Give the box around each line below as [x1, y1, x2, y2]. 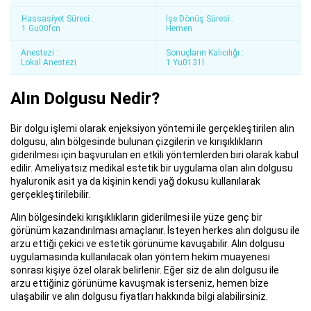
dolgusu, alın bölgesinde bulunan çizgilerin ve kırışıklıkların [10, 135, 262, 147]
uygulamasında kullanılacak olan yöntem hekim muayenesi [10, 251, 270, 262]
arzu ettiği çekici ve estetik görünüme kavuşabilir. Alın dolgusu [10, 237, 285, 249]
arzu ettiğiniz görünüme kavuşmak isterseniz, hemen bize [10, 277, 269, 289]
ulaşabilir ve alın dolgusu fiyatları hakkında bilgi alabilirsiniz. [10, 290, 268, 302]
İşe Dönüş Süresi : [166, 14, 234, 24]
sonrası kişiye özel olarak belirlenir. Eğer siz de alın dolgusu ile [10, 264, 279, 276]
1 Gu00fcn [22, 24, 60, 33]
